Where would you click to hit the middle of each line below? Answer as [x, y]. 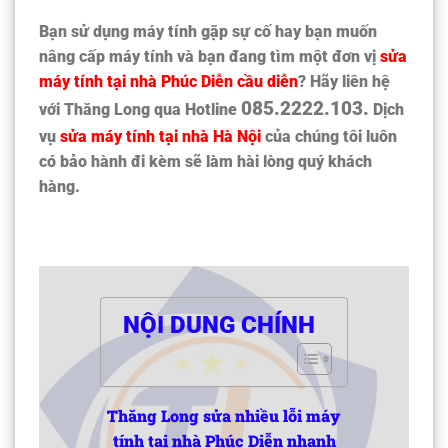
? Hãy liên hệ [344, 81]
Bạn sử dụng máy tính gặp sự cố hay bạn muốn [208, 31]
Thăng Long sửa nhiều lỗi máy [224, 415]
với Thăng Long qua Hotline [140, 109]
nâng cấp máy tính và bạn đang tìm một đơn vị [209, 56]
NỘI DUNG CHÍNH [219, 324]
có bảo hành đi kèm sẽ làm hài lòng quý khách [205, 161]
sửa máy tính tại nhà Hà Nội [160, 136]
